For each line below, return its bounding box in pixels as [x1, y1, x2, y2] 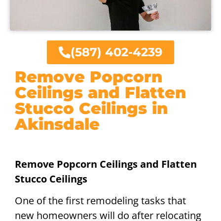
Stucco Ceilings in [15, 99, 168, 118]
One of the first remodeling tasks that [15, 194, 186, 208]
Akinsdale [15, 114, 100, 134]
